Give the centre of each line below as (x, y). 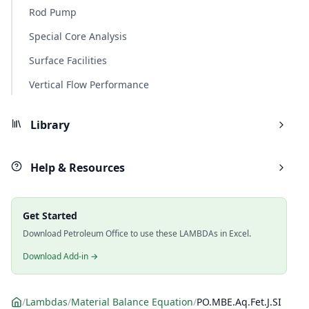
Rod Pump (53, 12)
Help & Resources (76, 168)
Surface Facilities (68, 60)
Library (49, 125)
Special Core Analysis (78, 36)
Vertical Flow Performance (89, 84)
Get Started (50, 216)
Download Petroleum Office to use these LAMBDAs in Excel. (137, 233)
